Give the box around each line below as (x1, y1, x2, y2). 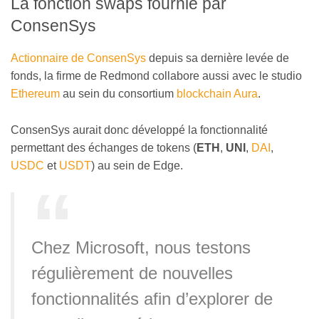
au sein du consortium (60, 88, 177, 100)
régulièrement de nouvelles (31, 263, 233, 283)
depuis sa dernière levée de (146, 52, 289, 65)
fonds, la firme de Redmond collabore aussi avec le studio (11, 70, 302, 83)
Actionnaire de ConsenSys (11, 52, 146, 65)
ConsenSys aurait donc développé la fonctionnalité (11, 123, 268, 136)
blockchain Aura (177, 88, 258, 100)
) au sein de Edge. (91, 159, 183, 172)
